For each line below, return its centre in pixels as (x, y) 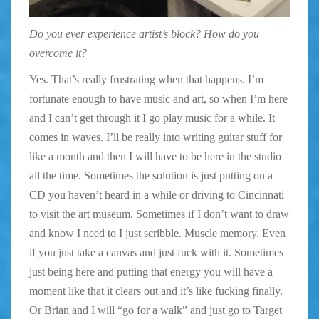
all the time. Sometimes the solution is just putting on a (151, 176)
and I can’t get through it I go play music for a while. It (152, 118)
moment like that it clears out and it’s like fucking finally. (156, 291)
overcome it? (58, 53)
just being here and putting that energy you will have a (151, 272)
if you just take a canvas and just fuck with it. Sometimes (156, 253)
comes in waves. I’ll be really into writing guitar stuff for (156, 137)
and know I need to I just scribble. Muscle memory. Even (157, 234)
